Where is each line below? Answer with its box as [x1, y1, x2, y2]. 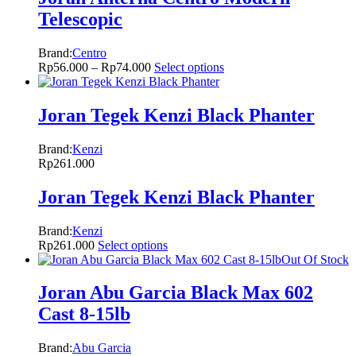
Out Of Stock [281, 252, 349, 266]
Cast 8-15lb [38, 304, 130, 325]
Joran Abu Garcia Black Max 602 [38, 282, 313, 304]
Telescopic [38, 8, 122, 29]
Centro [72, 45, 106, 60]
